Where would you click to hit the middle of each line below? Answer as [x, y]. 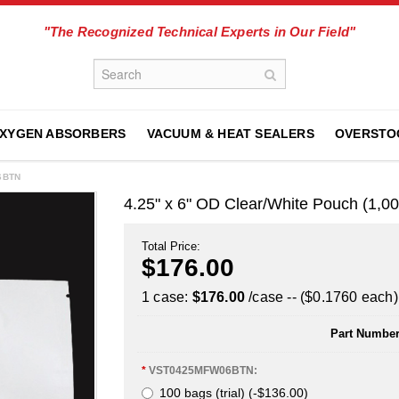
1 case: [167, 297]
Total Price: [171, 246]
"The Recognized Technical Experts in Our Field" [199, 32]
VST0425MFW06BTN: [203, 370]
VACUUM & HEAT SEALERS [230, 134]
